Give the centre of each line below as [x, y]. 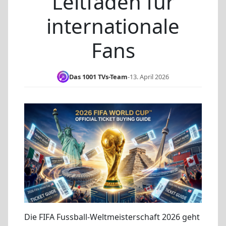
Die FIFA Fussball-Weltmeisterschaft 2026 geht [112, 217]
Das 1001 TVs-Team [98, 76]
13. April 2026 [149, 76]
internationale [113, 26]
